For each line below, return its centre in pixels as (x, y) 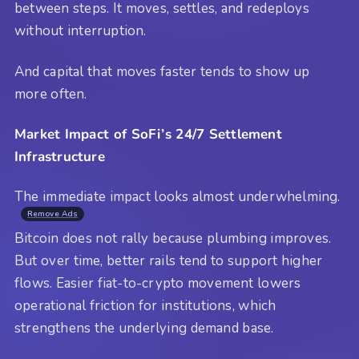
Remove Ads (52, 214)
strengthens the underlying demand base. (144, 329)
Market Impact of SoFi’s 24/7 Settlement (148, 134)
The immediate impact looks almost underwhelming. (177, 197)
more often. (51, 94)
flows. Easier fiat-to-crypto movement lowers (158, 284)
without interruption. (81, 31)
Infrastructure (60, 156)
